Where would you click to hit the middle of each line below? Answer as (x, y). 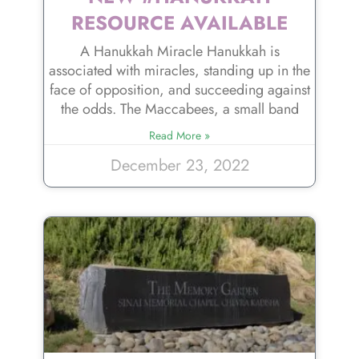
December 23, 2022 (179, 166)
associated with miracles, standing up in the (179, 71)
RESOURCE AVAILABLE (179, 23)
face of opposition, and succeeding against (179, 90)
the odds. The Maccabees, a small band (179, 109)
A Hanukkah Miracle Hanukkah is (179, 52)
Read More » (179, 136)
